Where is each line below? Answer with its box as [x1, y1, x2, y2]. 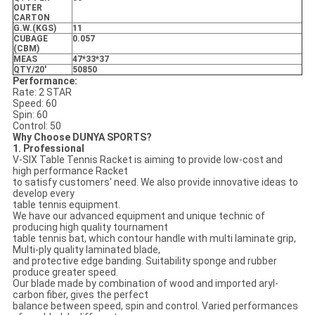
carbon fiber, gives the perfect [12, 289, 148, 301]
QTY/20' [13, 65, 46, 75]
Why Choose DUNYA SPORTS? [12, 131, 152, 143]
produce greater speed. [12, 266, 118, 278]
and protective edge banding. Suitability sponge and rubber [12, 255, 277, 267]
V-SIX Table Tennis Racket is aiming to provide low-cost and [12, 154, 283, 166]
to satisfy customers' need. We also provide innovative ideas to [12, 176, 298, 188]
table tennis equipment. [12, 199, 120, 211]
